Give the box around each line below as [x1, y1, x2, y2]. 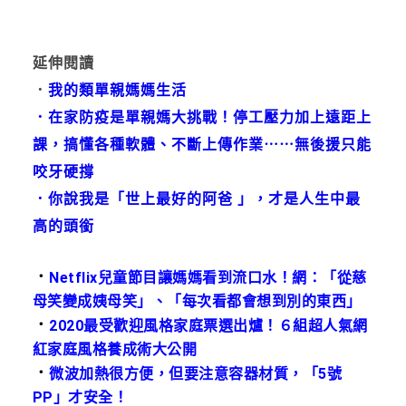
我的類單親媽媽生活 [47, 81, 187, 99]
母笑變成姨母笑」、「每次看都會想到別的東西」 [32, 292, 362, 310]
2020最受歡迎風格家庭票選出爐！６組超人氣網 [49, 316, 368, 334]
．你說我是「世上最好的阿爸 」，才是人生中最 [32, 189, 361, 208]
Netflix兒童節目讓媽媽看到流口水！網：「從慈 [49, 268, 367, 286]
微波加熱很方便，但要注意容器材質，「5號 [49, 364, 343, 382]
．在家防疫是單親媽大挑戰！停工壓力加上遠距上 [32, 108, 372, 126]
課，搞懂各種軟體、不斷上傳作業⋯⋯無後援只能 [32, 135, 372, 153]
